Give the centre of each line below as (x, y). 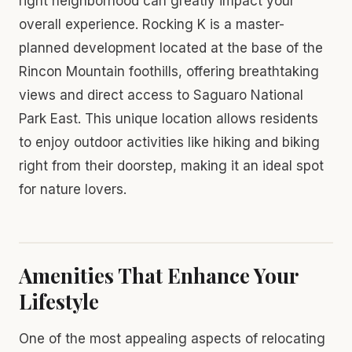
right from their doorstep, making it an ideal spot (171, 165)
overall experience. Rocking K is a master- (152, 24)
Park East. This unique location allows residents (169, 118)
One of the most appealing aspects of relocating (172, 338)
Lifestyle (59, 301)
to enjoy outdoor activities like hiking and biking (169, 142)
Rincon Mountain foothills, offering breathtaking (169, 71)
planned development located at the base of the (171, 48)
